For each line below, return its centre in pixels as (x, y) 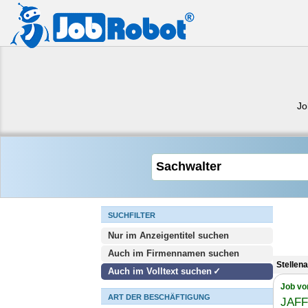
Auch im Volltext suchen (160, 271)
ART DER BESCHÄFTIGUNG (159, 297)
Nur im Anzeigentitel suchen (168, 235)
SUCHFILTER (132, 215)
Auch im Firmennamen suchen (174, 253)
